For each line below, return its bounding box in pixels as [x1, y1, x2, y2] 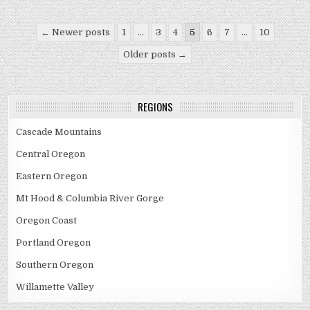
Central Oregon [16, 149, 86, 160]
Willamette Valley [16, 282, 95, 293]
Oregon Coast [16, 215, 77, 226]
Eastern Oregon [16, 171, 88, 182]
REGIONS [137, 99, 173, 115]
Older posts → [123, 49, 187, 60]
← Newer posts [40, 27, 110, 38]
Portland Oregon [16, 237, 91, 248]
